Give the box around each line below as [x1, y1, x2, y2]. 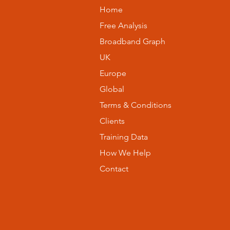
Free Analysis [100, 21, 148, 30]
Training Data [100, 132, 148, 142]
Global [100, 84, 125, 94]
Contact [100, 164, 129, 174]
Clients [100, 116, 125, 126]
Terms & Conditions [100, 100, 172, 110]
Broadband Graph [100, 36, 166, 46]
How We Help [100, 148, 151, 158]
